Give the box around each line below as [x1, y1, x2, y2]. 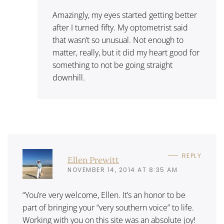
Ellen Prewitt [67, 154, 119, 165]
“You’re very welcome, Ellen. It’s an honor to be [22, 189, 185, 200]
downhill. [52, 72, 85, 83]
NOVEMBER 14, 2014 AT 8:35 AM [67, 165, 177, 174]
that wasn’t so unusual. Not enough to [52, 34, 183, 45]
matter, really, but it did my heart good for [52, 47, 199, 58]
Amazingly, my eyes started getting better [52, 9, 197, 20]
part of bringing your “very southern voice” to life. [22, 202, 194, 213]
